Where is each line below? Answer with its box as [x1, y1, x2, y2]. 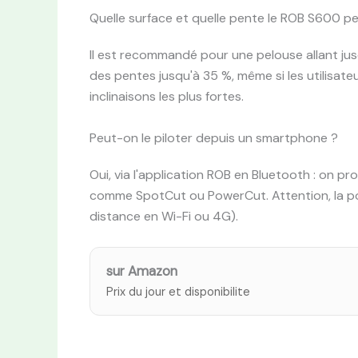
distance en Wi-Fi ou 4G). [89, 207, 238, 225]
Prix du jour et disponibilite [106, 284, 250, 300]
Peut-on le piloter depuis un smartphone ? [89, 129, 338, 146]
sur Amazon [106, 262, 177, 280]
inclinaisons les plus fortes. [89, 88, 244, 105]
